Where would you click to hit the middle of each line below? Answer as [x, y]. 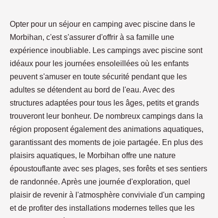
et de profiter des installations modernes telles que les [102, 208]
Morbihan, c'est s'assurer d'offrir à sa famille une [92, 37]
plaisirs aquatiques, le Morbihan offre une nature [93, 156]
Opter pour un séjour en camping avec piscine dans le [102, 24]
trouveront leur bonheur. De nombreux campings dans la [106, 116]
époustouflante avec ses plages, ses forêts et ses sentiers [109, 169]
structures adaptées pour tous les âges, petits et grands [104, 103]
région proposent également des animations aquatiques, [107, 129]
